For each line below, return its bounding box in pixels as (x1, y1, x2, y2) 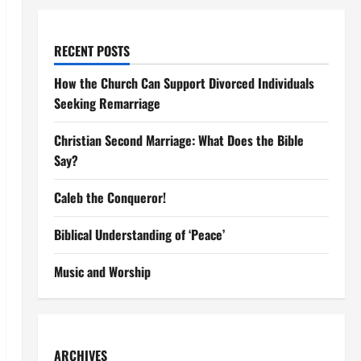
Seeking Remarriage (53, 93, 160, 113)
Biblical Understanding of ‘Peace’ (53, 225, 225, 244)
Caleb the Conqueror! (53, 188, 166, 207)
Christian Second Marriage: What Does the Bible (53, 131, 304, 150)
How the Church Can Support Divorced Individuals (53, 73, 314, 93)
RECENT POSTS (53, 41, 130, 60)
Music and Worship (53, 262, 151, 281)
